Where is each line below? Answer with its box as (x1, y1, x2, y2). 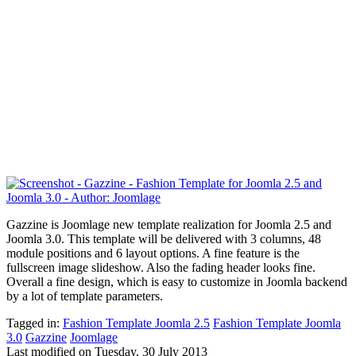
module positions (6, 246, 91, 261)
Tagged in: (6, 316, 60, 331)
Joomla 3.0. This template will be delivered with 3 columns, (6, 232, 308, 246)
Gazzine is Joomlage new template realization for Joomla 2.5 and (6, 218, 331, 232)
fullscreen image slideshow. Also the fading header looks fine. (6, 261, 315, 275)
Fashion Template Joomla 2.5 (63, 316, 210, 331)
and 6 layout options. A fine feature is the (91, 246, 300, 261)
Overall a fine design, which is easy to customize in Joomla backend (6, 275, 347, 289)
